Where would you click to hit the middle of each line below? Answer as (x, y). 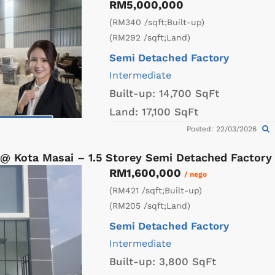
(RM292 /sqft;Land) (150, 37)
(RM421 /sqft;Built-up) (156, 190)
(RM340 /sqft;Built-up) (157, 22)
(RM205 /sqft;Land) (150, 205)
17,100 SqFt (170, 111)
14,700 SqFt (189, 93)
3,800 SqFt (188, 261)
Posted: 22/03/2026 (223, 129)
